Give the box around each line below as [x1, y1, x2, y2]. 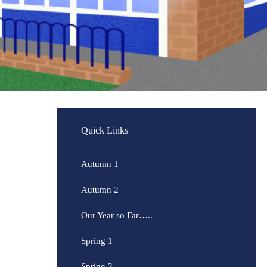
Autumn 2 [80, 185, 119, 194]
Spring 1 [80, 236, 113, 246]
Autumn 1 [80, 159, 119, 169]
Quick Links [80, 125, 128, 135]
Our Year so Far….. [80, 210, 153, 220]
